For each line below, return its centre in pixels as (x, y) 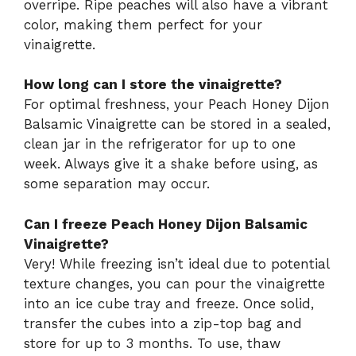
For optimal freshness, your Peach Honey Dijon (177, 104)
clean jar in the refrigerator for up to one (160, 144)
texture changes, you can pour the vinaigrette (174, 283)
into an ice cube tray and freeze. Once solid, (169, 303)
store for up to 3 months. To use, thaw (152, 343)
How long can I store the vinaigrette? (153, 85)
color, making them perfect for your (143, 24)
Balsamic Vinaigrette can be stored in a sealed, (177, 124)
